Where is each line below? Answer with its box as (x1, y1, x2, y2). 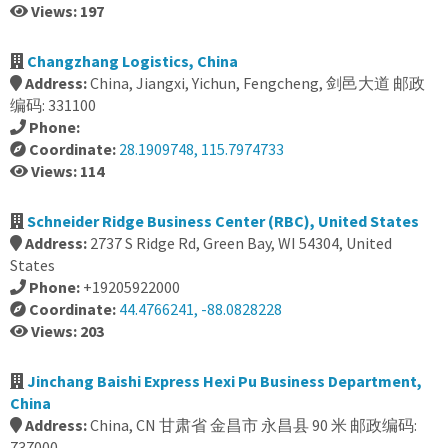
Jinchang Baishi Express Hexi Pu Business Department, (27, 371, 422, 391)
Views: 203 (31, 321, 104, 341)
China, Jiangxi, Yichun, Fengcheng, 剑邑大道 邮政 (90, 73, 425, 93)
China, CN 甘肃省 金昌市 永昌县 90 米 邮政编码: (90, 415, 417, 435)
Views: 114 (31, 161, 104, 181)
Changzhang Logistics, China (27, 51, 238, 71)
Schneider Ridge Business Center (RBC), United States (27, 211, 419, 231)
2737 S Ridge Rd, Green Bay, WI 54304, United (90, 233, 392, 253)
